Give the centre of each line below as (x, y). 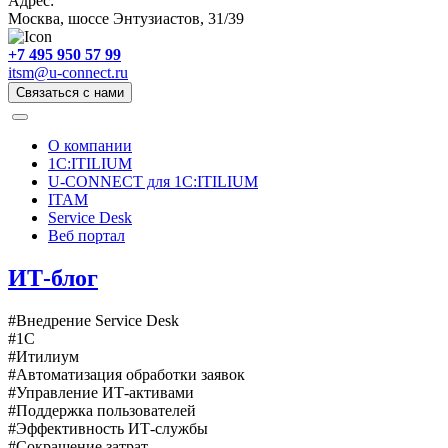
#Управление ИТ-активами (101, 392)
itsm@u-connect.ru (68, 72)
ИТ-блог (53, 277)
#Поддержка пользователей (102, 410)
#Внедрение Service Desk (93, 320)
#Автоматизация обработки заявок (126, 374)
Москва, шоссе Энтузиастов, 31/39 (126, 18)
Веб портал (86, 235)
